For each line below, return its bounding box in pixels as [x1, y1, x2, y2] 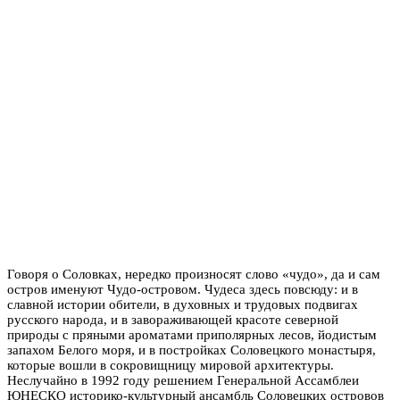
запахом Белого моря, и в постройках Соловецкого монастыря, [7, 342, 376, 357]
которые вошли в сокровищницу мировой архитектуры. [7, 357, 334, 372]
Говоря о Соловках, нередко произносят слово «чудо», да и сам [7, 266, 380, 281]
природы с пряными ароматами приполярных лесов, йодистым [7, 327, 377, 342]
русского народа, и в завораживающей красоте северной [7, 312, 338, 327]
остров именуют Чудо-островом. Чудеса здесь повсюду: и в [7, 281, 358, 296]
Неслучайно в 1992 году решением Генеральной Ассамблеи [7, 372, 359, 387]
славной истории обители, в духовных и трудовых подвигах [7, 296, 358, 312]
